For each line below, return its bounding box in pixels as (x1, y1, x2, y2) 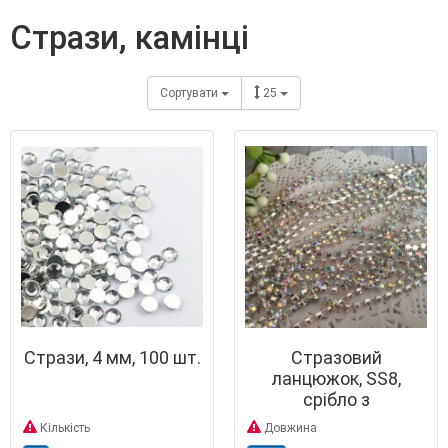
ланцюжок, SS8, (271, 368, 401, 390)
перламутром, (277, 410, 395, 432)
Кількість (37, 421, 90, 436)
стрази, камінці (32, 18, 249, 58)
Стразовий (290, 347, 382, 369)
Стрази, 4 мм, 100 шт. (23, 347, 201, 369)
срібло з (302, 389, 370, 411)
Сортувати (160, 85, 221, 100)
